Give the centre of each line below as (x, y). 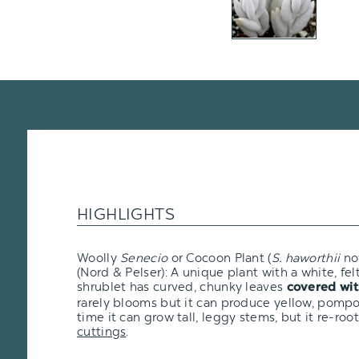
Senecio (144, 258)
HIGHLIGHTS (126, 214)
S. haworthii (306, 258)
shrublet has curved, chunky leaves (182, 286)
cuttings (102, 331)
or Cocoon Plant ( (220, 258)
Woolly (99, 258)
